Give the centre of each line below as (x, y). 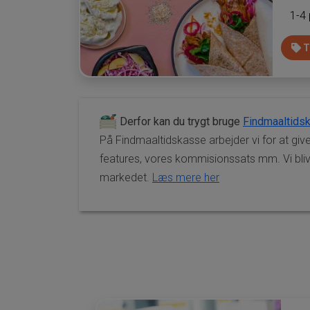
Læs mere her (186, 177)
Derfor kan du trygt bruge (181, 121)
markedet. (126, 177)
